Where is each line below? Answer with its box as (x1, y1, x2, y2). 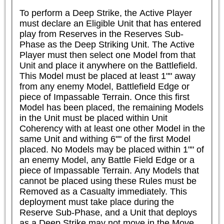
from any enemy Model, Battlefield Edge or (19, 81, 189, 91)
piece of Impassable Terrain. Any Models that (19, 165, 199, 175)
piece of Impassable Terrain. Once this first (19, 91, 189, 102)
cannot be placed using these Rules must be (19, 175, 196, 186)
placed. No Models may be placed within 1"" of (19, 144, 204, 154)
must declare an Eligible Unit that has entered (19, 18, 201, 28)
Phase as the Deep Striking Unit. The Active (19, 39, 194, 49)
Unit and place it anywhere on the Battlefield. (19, 60, 197, 70)
